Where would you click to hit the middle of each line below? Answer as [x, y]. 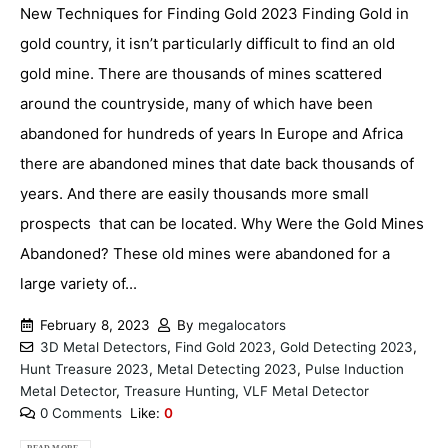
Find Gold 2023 [223, 347]
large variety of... [78, 284]
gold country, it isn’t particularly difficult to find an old [207, 44]
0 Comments [80, 413]
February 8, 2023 [94, 325]
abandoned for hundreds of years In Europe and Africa [211, 134]
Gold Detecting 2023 [346, 347]
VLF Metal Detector [306, 391]
